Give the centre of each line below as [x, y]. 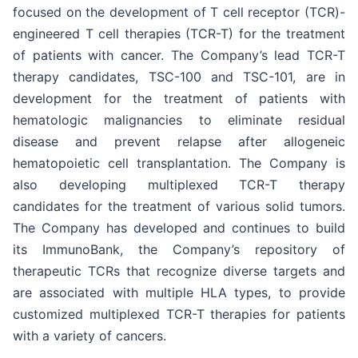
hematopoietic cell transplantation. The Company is [179, 163]
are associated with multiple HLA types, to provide [179, 292]
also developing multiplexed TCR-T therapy [179, 184]
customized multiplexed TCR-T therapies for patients [179, 314]
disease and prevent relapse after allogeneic [179, 141]
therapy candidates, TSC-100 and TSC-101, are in [179, 76]
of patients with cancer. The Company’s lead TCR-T [179, 55]
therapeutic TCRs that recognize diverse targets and [179, 270]
